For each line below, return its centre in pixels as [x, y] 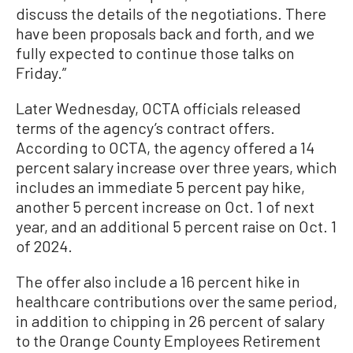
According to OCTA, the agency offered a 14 [165, 147]
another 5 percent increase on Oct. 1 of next [165, 206]
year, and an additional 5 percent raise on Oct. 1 [176, 226]
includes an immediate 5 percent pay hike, [160, 187]
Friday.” [41, 72]
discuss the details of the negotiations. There [171, 13]
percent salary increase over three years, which [176, 167]
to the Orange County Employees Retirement [168, 340]
